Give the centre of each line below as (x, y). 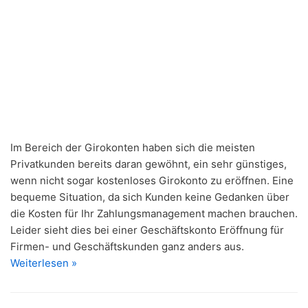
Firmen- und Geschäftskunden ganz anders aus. (127, 247)
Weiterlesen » (44, 263)
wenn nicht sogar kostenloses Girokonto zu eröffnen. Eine (152, 181)
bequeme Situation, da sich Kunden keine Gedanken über (150, 197)
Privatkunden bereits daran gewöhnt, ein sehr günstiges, (148, 164)
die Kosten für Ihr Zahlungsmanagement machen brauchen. (154, 214)
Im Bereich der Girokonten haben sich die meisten (133, 148)
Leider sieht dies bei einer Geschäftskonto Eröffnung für (147, 230)
